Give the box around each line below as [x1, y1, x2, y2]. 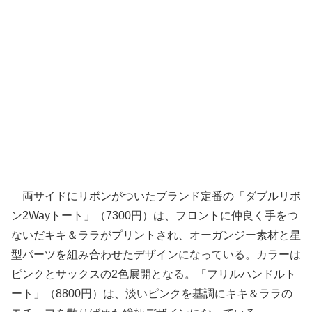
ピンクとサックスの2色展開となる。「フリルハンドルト [11, 268, 296, 281]
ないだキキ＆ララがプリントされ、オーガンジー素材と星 [11, 229, 301, 242]
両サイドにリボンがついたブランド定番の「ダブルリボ [11, 190, 301, 203]
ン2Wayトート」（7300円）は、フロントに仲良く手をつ [11, 210, 298, 222]
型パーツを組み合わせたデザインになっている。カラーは [11, 249, 301, 261]
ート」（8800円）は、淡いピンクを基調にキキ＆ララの [11, 288, 292, 300]
